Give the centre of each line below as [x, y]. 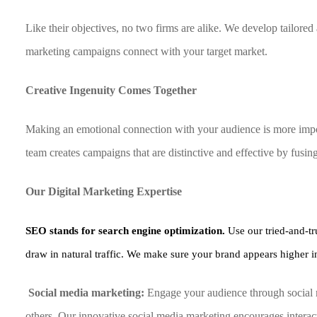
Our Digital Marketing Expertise [104, 191]
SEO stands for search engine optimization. [127, 231]
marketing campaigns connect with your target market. [147, 51]
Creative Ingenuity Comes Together [111, 90]
